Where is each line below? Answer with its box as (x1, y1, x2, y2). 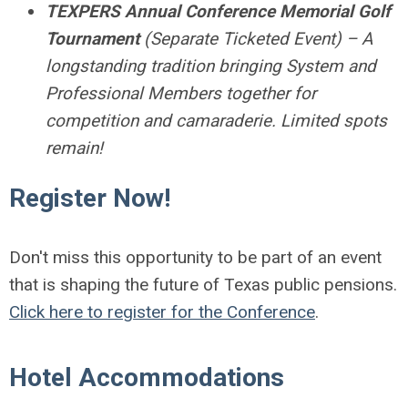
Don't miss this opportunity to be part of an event (9, 246, 382, 268)
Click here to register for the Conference (9, 301, 315, 322)
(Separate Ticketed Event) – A (139, 27, 372, 49)
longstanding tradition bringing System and (46, 55, 376, 76)
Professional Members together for (46, 82, 316, 104)
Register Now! (9, 182, 170, 213)
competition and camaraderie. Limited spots (46, 109, 387, 131)
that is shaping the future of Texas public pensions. (9, 273, 397, 295)
